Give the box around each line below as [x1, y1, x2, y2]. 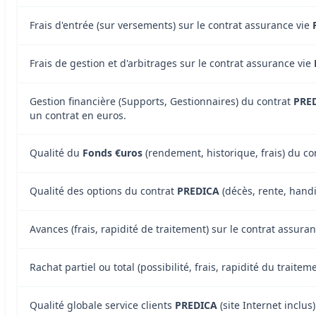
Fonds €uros [83, 145, 142, 159]
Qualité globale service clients [30, 298, 175, 312]
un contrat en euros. [30, 108, 126, 122]
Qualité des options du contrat [30, 183, 177, 197]
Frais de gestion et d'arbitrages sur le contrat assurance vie [30, 56, 314, 70]
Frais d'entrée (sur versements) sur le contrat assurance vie [30, 18, 312, 32]
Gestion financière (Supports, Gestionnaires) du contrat [30, 94, 293, 108]
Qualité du [30, 145, 83, 159]
